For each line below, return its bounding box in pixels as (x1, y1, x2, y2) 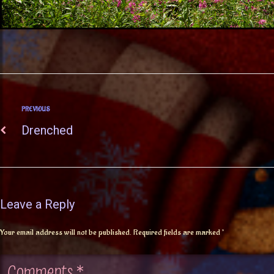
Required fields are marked (133, 227, 222, 237)
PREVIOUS (21, 105, 50, 114)
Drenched (21, 123, 73, 138)
